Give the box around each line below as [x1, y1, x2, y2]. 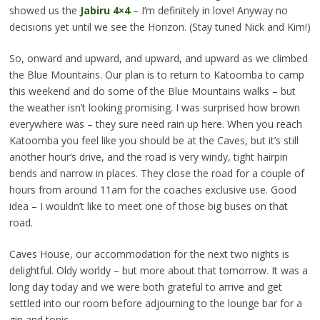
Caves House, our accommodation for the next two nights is [9, 247, 289, 261]
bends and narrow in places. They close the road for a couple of [9, 166, 304, 181]
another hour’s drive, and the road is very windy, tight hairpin [9, 150, 288, 164]
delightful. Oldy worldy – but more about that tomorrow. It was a [9, 264, 308, 278]
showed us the [9, 4, 80, 18]
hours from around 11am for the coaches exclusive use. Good [9, 183, 296, 197]
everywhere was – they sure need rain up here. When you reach [9, 117, 302, 131]
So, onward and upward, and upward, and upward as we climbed [9, 51, 308, 66]
